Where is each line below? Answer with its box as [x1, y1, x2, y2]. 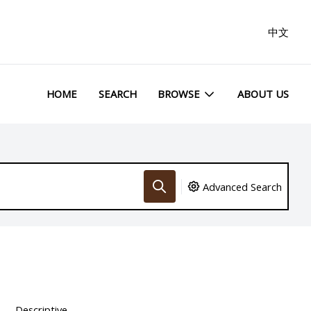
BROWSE [158, 87, 201, 101]
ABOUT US [237, 87, 289, 101]
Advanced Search [203, 179, 283, 194]
